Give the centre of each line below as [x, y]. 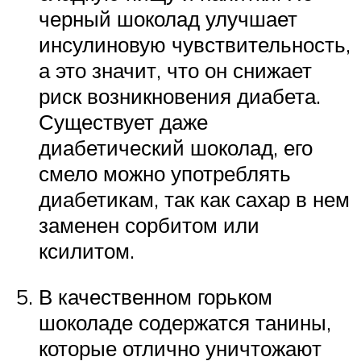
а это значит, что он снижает [175, 70]
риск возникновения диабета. [180, 95]
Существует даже [123, 121]
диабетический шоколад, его [176, 147]
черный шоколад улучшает [168, 18]
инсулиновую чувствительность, [195, 44]
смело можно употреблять [165, 173]
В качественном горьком [156, 297]
